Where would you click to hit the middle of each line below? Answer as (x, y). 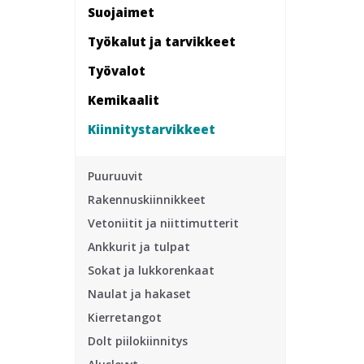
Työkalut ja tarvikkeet (162, 41)
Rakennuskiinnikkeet (147, 199)
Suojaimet (121, 12)
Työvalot (117, 70)
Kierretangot (125, 317)
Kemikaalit (123, 100)
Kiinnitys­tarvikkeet (152, 129)
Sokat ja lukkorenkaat (151, 270)
